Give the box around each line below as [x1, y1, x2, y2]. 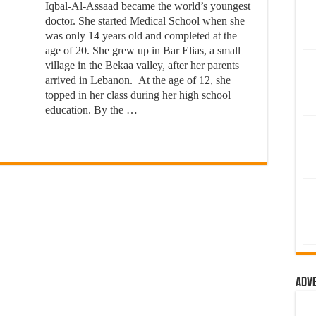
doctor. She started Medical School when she [45, 15, 245, 27]
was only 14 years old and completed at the [45, 30, 237, 42]
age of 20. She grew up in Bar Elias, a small [45, 44, 241, 56]
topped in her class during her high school [45, 89, 231, 101]
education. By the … [45, 104, 138, 116]
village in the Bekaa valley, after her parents [45, 59, 239, 71]
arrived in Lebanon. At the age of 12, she [45, 74, 231, 86]
